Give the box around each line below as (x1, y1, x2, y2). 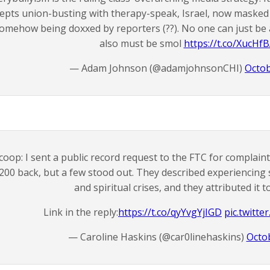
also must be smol (99, 37, 184, 50)
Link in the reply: (43, 206, 118, 219)
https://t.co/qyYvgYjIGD (118, 206, 222, 219)
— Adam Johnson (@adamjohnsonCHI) (69, 61, 245, 75)
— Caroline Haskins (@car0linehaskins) (67, 230, 246, 243)
